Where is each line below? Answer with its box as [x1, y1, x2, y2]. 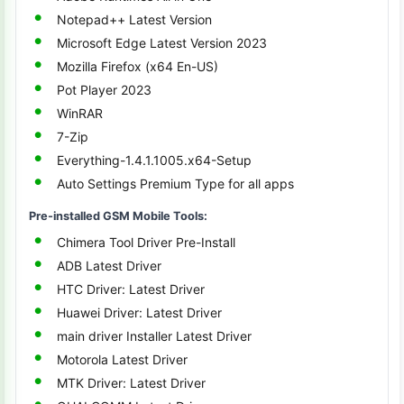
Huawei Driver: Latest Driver [57, 305, 222, 320]
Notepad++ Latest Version [57, 12, 212, 27]
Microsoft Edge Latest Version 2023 [57, 35, 267, 50]
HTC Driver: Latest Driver [57, 281, 205, 297]
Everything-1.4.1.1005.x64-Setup [57, 152, 252, 168]
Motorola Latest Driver [57, 352, 188, 367]
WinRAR [57, 106, 103, 121]
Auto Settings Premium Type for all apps [57, 176, 294, 191]
